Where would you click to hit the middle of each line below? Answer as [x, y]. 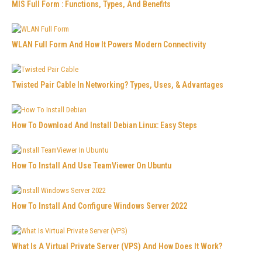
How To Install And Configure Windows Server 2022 [99, 206]
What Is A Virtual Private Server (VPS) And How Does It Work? [117, 246]
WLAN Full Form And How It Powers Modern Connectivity [109, 44]
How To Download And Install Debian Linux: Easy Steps [104, 125]
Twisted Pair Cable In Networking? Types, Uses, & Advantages [118, 85]
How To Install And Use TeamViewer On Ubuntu [92, 165]
